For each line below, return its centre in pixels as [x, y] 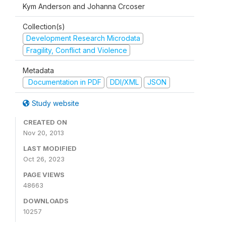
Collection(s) [44, 26]
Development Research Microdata [83, 38]
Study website [54, 103]
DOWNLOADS [46, 201]
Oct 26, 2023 [44, 159]
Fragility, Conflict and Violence [76, 50]
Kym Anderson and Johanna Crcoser [84, 6]
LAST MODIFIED [50, 148]
